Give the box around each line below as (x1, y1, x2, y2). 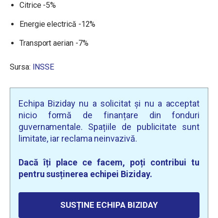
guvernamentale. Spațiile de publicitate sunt (18, 122, 200, 132)
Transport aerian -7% (19, 38, 89, 48)
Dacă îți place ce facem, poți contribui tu (18, 157, 200, 167)
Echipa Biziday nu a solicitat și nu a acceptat (18, 98, 200, 109)
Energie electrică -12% (19, 19, 96, 29)
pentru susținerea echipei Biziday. (18, 169, 152, 179)
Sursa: (10, 62, 33, 72)
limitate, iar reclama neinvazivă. (18, 133, 137, 144)
